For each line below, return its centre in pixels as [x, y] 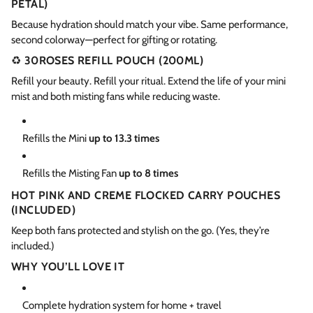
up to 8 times [148, 173]
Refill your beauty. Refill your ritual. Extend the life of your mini [148, 81]
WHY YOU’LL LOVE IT [68, 266]
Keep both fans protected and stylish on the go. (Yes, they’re [140, 230]
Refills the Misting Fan [71, 173]
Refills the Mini [56, 138]
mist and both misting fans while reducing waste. [116, 96]
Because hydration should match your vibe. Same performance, [150, 24]
